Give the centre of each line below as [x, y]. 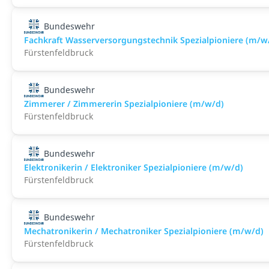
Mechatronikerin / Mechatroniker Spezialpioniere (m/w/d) [144, 231]
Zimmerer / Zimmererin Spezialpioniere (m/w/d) [124, 104]
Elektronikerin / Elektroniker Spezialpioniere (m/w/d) [134, 167]
